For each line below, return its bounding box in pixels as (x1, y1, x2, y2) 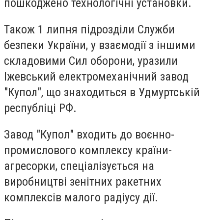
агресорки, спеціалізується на (4, 159, 154, 173)
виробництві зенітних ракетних (4, 174, 162, 189)
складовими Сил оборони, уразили (4, 54, 178, 68)
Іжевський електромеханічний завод (4, 69, 189, 83)
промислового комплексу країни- (4, 143, 172, 157)
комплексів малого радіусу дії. (4, 190, 161, 204)
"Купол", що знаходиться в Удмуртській (4, 85, 200, 99)
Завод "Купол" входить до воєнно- (4, 127, 174, 141)
